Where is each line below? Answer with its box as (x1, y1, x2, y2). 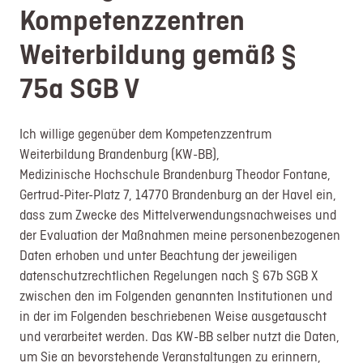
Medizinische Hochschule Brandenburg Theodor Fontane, (19, 164, 331, 183)
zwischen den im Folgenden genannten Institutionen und (19, 286, 333, 305)
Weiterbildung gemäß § (19, 33, 297, 73)
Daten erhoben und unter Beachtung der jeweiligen (19, 246, 298, 264)
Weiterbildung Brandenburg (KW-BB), (19, 144, 220, 163)
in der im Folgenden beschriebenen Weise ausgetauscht (19, 306, 327, 325)
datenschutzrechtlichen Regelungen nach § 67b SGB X (19, 266, 318, 284)
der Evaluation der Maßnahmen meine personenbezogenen (19, 225, 341, 244)
